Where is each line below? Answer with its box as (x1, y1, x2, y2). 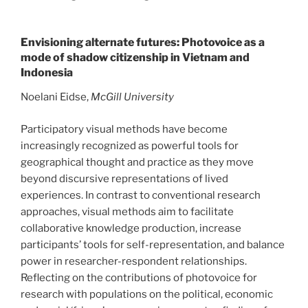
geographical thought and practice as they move (21, 155, 254, 168)
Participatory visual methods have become (21, 122, 228, 135)
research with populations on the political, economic (21, 287, 273, 300)
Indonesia (21, 66, 73, 80)
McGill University (91, 91, 174, 104)
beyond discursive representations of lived (21, 172, 228, 185)
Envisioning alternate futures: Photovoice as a (21, 36, 265, 49)
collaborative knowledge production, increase (21, 221, 241, 234)
